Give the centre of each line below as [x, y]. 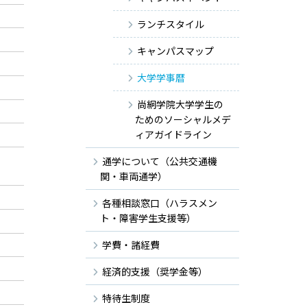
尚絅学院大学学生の [180, 104]
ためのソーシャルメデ [183, 119]
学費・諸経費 [131, 244]
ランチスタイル [171, 24]
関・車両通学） [134, 176]
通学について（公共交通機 [160, 161]
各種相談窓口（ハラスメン [160, 202]
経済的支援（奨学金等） [155, 271]
